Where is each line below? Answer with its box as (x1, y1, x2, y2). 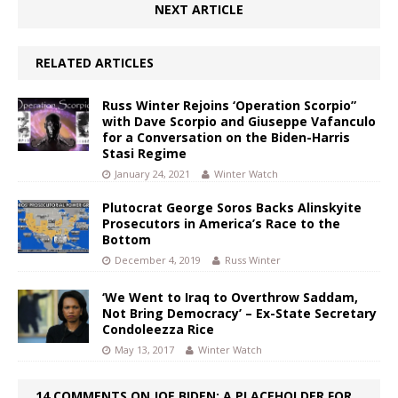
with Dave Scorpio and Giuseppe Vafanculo (102, 112, 376, 130)
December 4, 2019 (115, 252, 201, 267)
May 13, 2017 (115, 342, 174, 356)
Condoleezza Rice (102, 320, 214, 338)
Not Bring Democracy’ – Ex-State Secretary (102, 304, 377, 322)
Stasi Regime (102, 144, 187, 162)
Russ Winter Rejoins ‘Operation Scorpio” (102, 96, 356, 114)
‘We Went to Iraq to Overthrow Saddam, (102, 288, 358, 306)
